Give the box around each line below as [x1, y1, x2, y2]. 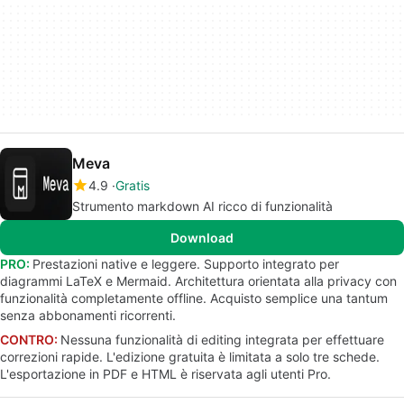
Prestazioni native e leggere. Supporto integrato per [32, 256, 339, 271]
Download [170, 230, 234, 245]
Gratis [115, 178, 150, 193]
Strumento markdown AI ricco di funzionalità [72, 198, 333, 214]
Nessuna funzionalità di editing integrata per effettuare [60, 332, 384, 347]
